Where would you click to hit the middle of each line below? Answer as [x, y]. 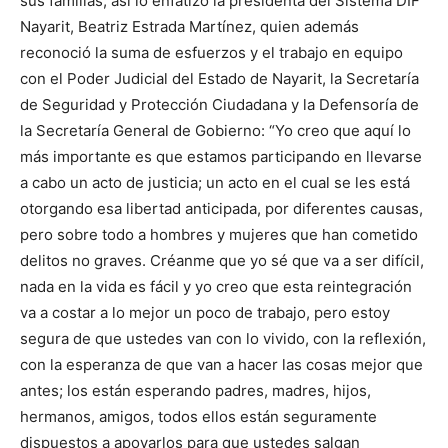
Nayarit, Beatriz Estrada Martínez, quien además [189, 26]
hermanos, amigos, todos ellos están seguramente [198, 416]
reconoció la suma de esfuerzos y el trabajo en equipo [211, 52]
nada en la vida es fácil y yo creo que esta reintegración [216, 286]
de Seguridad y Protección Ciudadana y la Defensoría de [219, 104]
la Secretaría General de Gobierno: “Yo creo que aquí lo [215, 130]
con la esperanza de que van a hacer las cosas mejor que [221, 364]
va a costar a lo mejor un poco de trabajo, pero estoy [205, 312]
